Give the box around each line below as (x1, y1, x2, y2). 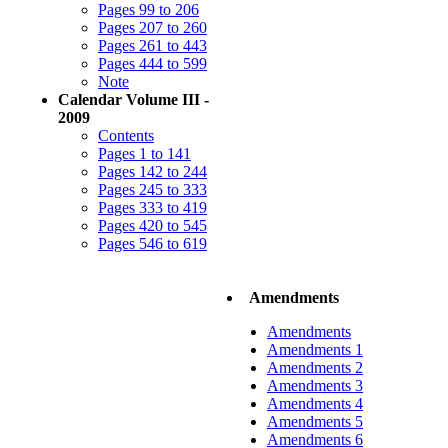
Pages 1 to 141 (98, 145, 191, 162)
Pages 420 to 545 (98, 217, 207, 234)
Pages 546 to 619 (98, 235, 207, 252)
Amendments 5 (266, 413, 363, 430)
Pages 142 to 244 (98, 163, 207, 180)
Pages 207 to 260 (98, 19, 207, 36)
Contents (98, 127, 154, 144)
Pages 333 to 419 (98, 199, 207, 216)
